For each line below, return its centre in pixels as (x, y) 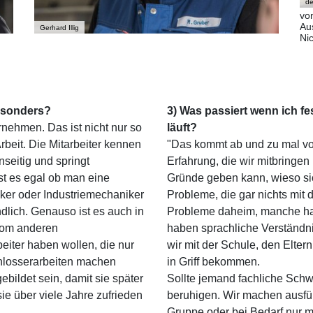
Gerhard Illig (59, 28)
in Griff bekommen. (213, 262)
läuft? (182, 128)
